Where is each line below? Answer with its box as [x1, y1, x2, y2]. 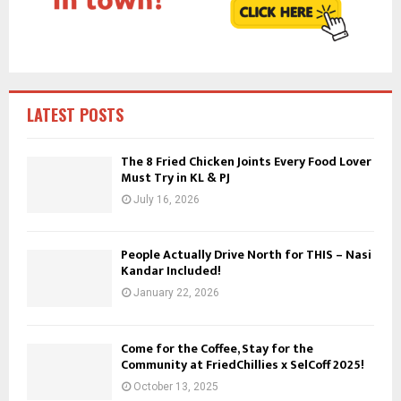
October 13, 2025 [133, 380, 218, 393]
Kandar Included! [121, 260, 221, 282]
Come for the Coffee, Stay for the [121, 337, 313, 359]
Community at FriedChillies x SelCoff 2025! [121, 354, 364, 375]
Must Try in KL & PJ [121, 167, 230, 188]
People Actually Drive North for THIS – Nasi [121, 244, 371, 266]
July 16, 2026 [133, 193, 200, 206]
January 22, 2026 [133, 286, 219, 300]
